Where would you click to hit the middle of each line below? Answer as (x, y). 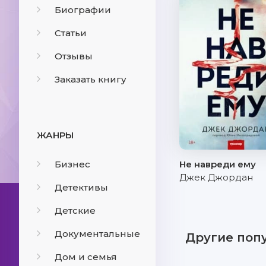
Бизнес (72, 164)
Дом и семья (86, 257)
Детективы (81, 187)
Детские (75, 210)
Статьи (71, 33)
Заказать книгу (91, 79)
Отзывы (74, 56)
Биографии (83, 10)
